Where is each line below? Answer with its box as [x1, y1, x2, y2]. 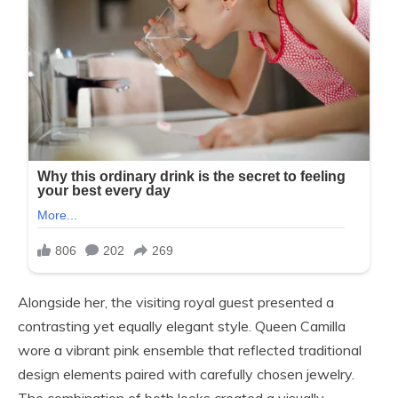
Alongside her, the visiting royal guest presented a [18, 293, 334, 312]
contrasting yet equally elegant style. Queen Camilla [18, 317, 346, 336]
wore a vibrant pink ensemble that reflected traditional [18, 341, 362, 360]
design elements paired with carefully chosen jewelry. [18, 365, 354, 384]
